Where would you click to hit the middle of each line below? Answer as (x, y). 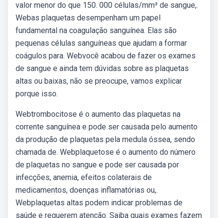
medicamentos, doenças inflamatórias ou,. (87, 190)
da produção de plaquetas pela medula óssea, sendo (105, 139)
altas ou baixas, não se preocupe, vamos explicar (99, 81)
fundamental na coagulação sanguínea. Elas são (96, 30)
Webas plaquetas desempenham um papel (88, 18)
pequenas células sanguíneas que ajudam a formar (101, 43)
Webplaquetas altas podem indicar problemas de (99, 203)
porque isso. (37, 94)
